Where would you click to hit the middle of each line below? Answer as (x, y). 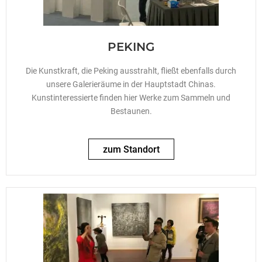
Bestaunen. (131, 111)
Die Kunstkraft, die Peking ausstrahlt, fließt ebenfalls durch (131, 71)
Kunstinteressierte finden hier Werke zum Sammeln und (131, 98)
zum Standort (131, 149)
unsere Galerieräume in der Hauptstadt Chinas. (131, 85)
